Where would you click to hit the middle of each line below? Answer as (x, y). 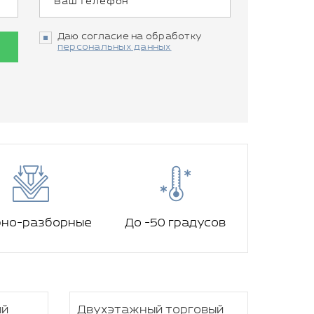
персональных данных (115, 47)
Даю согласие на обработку (130, 37)
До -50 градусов (175, 223)
